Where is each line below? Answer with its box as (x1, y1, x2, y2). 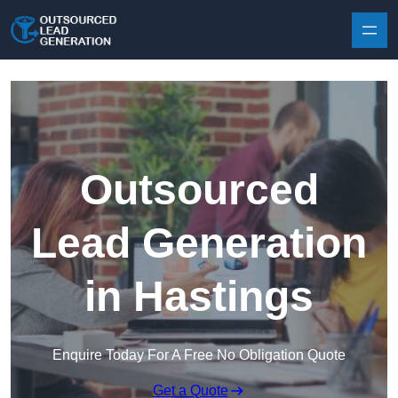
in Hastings (84, 273, 314, 321)
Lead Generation (31, 219, 367, 267)
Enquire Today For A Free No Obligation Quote (52, 347, 346, 363)
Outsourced (79, 166, 319, 214)
